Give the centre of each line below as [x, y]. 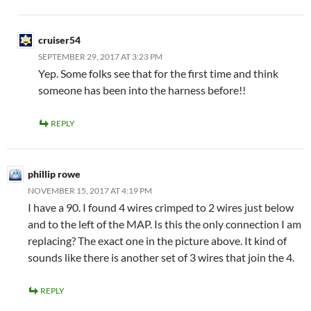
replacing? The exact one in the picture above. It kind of [157, 241]
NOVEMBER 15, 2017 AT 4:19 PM [90, 191]
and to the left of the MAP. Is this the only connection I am [165, 224]
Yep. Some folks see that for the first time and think [158, 73]
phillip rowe [54, 174]
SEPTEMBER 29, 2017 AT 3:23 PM [100, 57]
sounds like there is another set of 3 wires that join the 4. [161, 257]
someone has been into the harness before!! [142, 90]
